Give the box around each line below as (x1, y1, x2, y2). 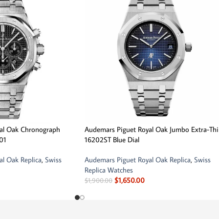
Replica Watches (85, 165, 133, 175)
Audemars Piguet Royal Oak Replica (85, 154, 191, 164)
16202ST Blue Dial (85, 134, 139, 144)
